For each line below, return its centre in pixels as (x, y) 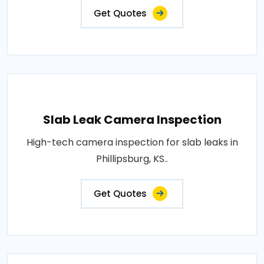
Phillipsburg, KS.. (132, 159)
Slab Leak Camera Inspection (132, 120)
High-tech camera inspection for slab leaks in (132, 142)
